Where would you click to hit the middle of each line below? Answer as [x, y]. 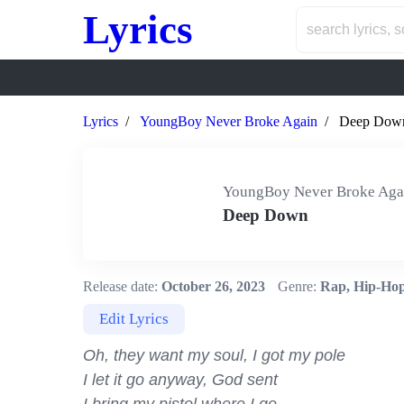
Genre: [297, 286]
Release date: [120, 286]
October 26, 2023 [211, 286]
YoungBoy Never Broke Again [229, 121]
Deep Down [266, 215]
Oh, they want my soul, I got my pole [214, 355]
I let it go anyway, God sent [180, 380]
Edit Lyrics [134, 319]
